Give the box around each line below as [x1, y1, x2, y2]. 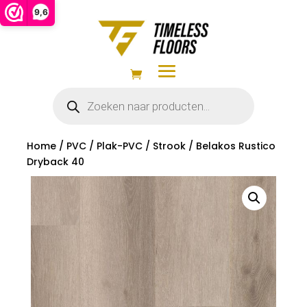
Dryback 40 [26, 155, 84, 169]
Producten [52, 85, 99, 98]
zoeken [52, 95, 86, 108]
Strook [152, 139, 186, 153]
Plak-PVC [96, 139, 143, 153]
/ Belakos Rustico [185, 139, 275, 153]
